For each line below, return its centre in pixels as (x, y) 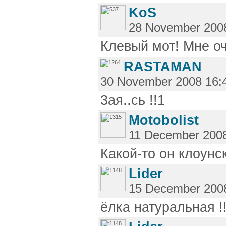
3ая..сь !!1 (133, 101)
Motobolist (164, 120)
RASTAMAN (163, 67)
